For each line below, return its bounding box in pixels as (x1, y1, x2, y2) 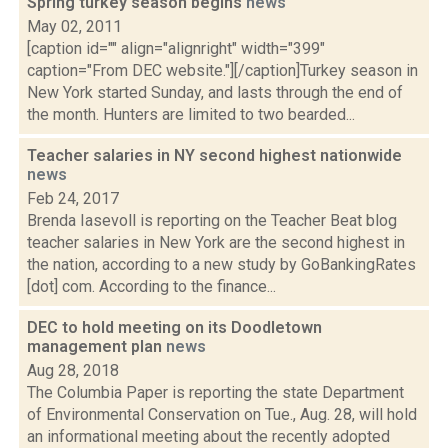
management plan (27, 337, 166, 356)
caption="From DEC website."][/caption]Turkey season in (27, 61, 418, 80)
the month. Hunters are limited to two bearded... (27, 105, 355, 124)
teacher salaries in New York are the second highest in (27, 233, 405, 252)
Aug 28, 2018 (27, 361, 119, 380)
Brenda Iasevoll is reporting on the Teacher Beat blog (27, 211, 397, 230)
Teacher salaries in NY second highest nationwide (27, 146, 402, 165)
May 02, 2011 (27, 17, 122, 36)
